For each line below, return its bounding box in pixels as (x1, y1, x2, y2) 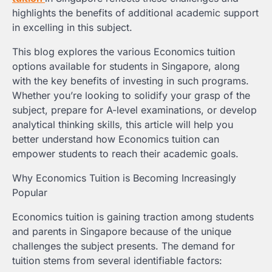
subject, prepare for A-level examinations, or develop (12, 104, 257, 117)
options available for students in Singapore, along (12, 60, 240, 73)
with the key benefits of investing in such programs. (12, 75, 249, 87)
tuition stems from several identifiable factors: (12, 254, 222, 267)
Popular (12, 186, 47, 199)
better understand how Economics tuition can (12, 133, 219, 146)
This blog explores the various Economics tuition (12, 46, 235, 58)
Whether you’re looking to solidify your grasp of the (12, 89, 250, 102)
